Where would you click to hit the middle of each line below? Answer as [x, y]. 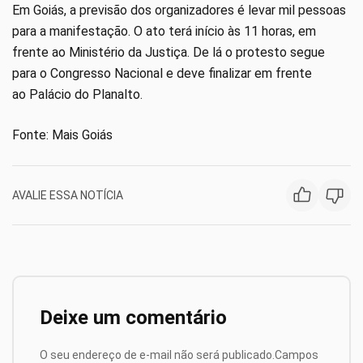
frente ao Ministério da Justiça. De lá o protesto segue [169, 52]
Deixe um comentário [133, 318]
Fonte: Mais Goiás [62, 135]
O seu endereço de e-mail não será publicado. [157, 355]
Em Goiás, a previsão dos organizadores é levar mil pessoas [179, 10]
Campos [297, 355]
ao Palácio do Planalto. [77, 94]
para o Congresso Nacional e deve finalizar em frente [162, 73]
